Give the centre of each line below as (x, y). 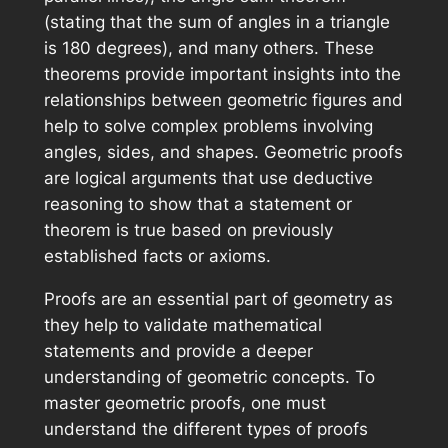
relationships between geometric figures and (223, 100)
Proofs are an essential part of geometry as (218, 298)
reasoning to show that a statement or (197, 204)
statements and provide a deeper (178, 350)
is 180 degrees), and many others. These (208, 48)
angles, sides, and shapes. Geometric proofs (223, 152)
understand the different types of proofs (205, 428)
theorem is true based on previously (188, 230)
